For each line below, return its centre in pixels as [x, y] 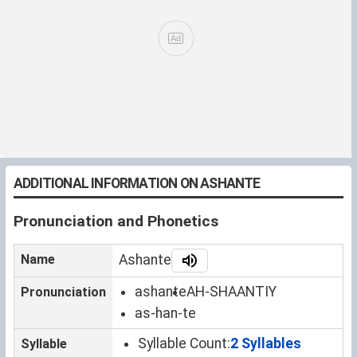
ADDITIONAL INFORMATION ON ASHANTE [137, 183]
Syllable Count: [184, 343]
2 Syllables [266, 343]
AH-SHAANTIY [231, 291]
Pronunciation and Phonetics [116, 221]
